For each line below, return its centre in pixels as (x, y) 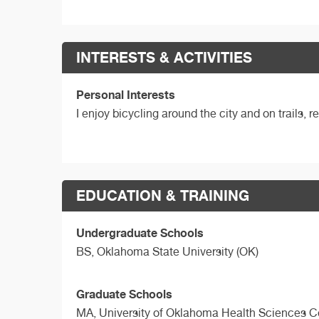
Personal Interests (126, 95)
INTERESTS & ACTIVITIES (164, 58)
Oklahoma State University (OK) (178, 251)
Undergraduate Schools (140, 232)
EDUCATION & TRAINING (163, 195)
